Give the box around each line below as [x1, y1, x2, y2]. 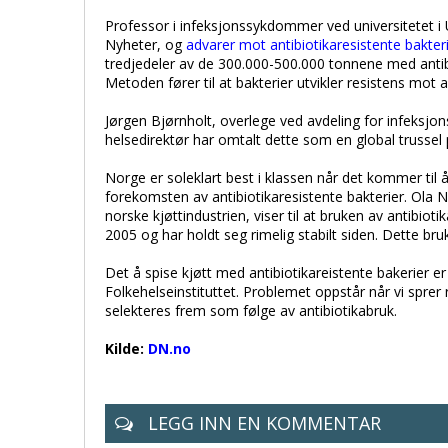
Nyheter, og [105, 35, 186, 54]
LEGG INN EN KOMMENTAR [143, 411, 381, 435]
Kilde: [105, 339, 148, 358]
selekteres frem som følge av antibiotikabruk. [105, 301, 397, 320]
